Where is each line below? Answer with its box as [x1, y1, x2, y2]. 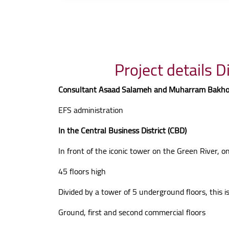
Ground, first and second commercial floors [58, 204, 205, 220]
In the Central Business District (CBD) [58, 123, 187, 138]
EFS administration [58, 102, 123, 118]
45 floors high [58, 164, 106, 179]
